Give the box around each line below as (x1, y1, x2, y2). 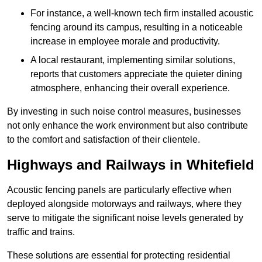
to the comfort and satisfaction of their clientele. (7, 135, 200, 145)
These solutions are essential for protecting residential (7, 250, 230, 261)
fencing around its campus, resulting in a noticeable (30, 22, 243, 33)
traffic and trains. (7, 227, 75, 237)
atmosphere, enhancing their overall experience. (30, 83, 230, 94)
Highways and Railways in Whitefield (7, 157, 254, 173)
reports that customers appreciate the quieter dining (30, 69, 242, 80)
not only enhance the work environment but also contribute (7, 120, 248, 131)
